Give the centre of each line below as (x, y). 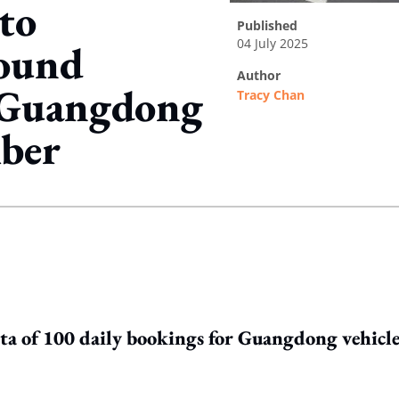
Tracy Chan (271, 95)
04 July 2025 (273, 43)
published (271, 25)
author (263, 75)
